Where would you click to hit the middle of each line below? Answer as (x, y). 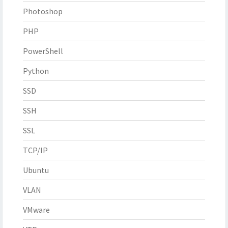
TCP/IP (35, 150)
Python (36, 71)
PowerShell (43, 51)
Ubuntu (36, 170)
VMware (36, 210)
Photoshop (43, 11)
